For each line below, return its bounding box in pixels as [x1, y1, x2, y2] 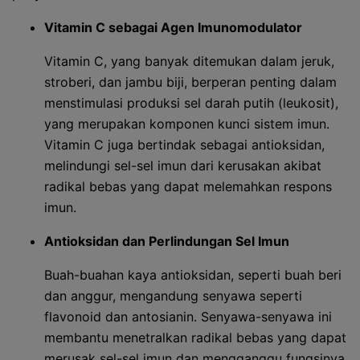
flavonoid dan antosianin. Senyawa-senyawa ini [44, 309, 332, 325]
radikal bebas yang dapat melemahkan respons [44, 178, 332, 194]
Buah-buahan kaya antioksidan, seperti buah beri [44, 267, 342, 283]
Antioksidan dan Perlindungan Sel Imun [44, 233, 289, 249]
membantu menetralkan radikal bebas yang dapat [44, 329, 346, 346]
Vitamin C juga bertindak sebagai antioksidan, [44, 137, 325, 153]
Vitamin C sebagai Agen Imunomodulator [44, 19, 302, 35]
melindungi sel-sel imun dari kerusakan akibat [44, 157, 321, 174]
